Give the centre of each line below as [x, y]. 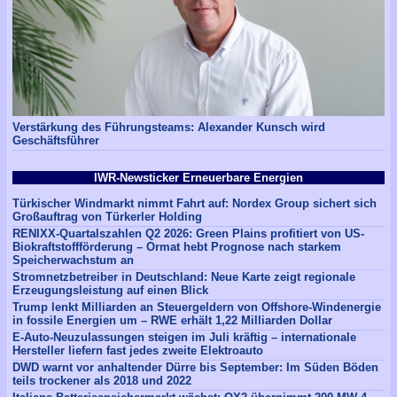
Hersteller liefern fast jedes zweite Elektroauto [138, 350]
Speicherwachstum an [73, 260]
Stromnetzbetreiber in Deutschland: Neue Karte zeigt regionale [184, 276]
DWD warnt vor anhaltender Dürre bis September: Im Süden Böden [195, 367]
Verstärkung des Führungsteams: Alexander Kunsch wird [169, 128]
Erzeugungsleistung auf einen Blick [110, 290]
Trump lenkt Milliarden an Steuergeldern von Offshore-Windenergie [197, 307]
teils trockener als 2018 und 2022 [102, 380]
